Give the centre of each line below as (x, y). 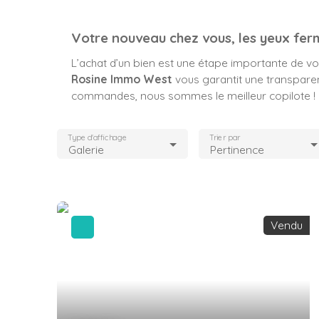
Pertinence (237, 149)
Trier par (224, 137)
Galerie (86, 149)
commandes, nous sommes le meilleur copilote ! (193, 95)
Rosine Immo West (122, 79)
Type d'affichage (97, 137)
